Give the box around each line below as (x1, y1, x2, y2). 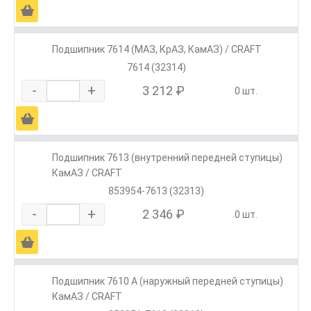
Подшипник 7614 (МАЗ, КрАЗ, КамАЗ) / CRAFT (52, 44, 262, 56)
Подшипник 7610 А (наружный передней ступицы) (52, 276, 283, 287)
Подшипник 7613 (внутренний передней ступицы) (52, 152, 283, 164)
